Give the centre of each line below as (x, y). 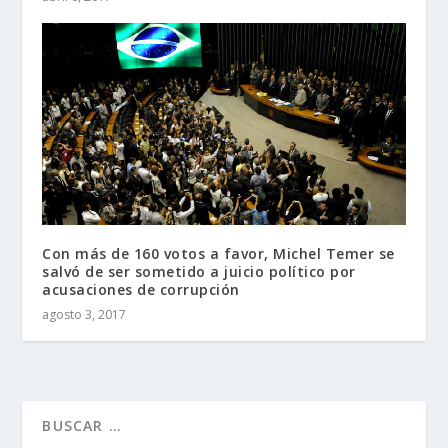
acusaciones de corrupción (141, 289)
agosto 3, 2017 (84, 314)
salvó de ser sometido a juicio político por (199, 271)
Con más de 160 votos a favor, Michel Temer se (218, 253)
